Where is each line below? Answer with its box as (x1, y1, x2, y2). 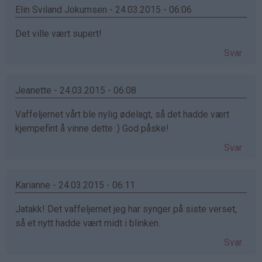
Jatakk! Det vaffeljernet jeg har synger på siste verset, (15, 203, 237, 215)
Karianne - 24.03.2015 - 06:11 (15, 179, 135, 191)
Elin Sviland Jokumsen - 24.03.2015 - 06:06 (15, 4, 192, 15)
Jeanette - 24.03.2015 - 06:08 (15, 84, 136, 96)
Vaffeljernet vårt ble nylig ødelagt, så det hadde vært (15, 108, 229, 120)
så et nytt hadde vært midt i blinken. (15, 217, 160, 229)
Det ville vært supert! (15, 27, 102, 39)
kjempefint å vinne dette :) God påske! (15, 122, 169, 134)
